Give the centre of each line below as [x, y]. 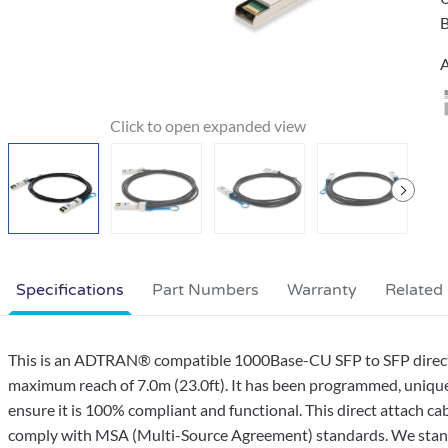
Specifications [70, 290]
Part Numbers [205, 290]
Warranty [322, 290]
